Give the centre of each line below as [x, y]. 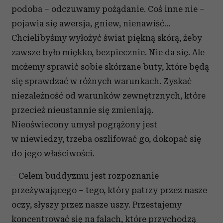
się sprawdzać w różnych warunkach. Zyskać [102, 81]
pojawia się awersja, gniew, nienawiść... [91, 23]
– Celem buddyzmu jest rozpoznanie [85, 176]
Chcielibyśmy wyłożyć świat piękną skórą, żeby [107, 38]
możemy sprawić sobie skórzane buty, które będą [110, 67]
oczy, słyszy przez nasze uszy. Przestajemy [97, 205]
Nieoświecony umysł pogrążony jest [84, 124]
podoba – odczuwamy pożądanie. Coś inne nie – [108, 9]
